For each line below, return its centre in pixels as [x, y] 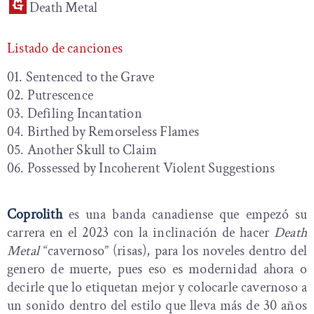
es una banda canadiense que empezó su [184, 214]
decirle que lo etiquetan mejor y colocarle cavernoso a [157, 287]
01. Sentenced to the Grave [82, 77]
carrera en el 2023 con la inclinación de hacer [141, 233]
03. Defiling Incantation [76, 114]
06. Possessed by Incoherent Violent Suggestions [141, 168]
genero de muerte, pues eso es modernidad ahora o [157, 269]
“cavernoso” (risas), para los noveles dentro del [173, 251]
